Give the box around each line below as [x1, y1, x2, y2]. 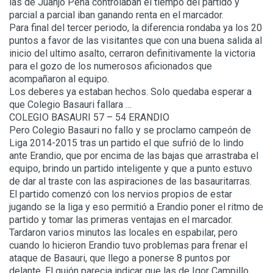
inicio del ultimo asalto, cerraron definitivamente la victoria [9, 48, 255, 60]
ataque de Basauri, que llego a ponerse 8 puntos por [9, 252, 230, 264]
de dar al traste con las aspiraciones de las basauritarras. [9, 175, 252, 188]
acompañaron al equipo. [9, 73, 109, 85]
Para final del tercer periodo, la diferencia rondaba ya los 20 [9, 22, 262, 34]
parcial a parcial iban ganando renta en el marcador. [9, 9, 224, 21]
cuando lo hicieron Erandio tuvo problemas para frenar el [9, 239, 247, 252]
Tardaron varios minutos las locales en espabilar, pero [9, 227, 238, 239]
